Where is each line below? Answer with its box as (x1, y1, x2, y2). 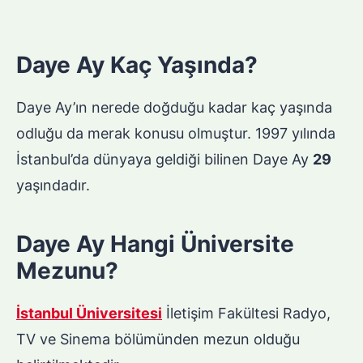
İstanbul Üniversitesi (16, 305, 162, 322)
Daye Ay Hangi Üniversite (16, 230, 294, 258)
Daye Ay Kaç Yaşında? (16, 51, 258, 79)
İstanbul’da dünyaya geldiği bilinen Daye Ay (16, 151, 313, 169)
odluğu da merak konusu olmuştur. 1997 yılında (16, 125, 335, 143)
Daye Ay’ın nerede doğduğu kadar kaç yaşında (16, 99, 332, 117)
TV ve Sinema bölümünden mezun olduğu (16, 331, 300, 348)
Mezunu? (16, 257, 118, 285)
